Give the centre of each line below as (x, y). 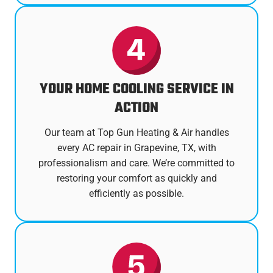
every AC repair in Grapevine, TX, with (136, 147)
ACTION (136, 108)
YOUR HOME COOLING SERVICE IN (136, 89)
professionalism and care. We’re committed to (136, 163)
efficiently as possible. (136, 193)
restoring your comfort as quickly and (136, 178)
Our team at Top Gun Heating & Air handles (136, 132)
